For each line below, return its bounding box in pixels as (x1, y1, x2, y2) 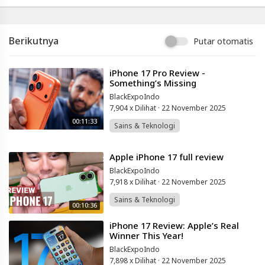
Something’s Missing (109, 77, 196, 89)
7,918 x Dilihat (109, 177, 158, 188)
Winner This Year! (109, 230, 183, 242)
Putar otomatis (193, 35, 253, 47)
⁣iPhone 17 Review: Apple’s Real (109, 219, 239, 232)
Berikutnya (9, 34, 59, 48)
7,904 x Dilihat (109, 103, 158, 114)
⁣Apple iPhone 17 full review (109, 151, 224, 163)
